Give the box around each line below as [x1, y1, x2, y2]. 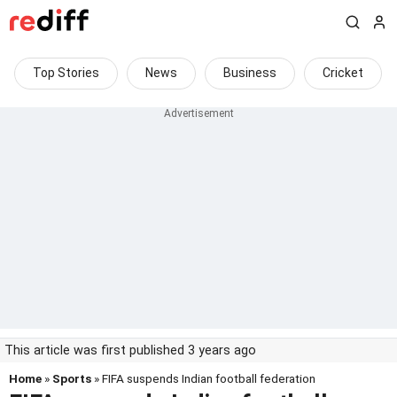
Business [223, 66, 276, 80]
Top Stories [33, 66, 99, 80]
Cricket [323, 66, 363, 80]
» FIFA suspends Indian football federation [91, 371, 315, 385]
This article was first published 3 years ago [4, 343, 256, 358]
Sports [52, 371, 91, 385]
